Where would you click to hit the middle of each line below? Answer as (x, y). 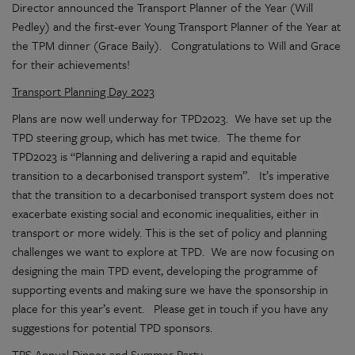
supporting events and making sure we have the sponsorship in (170, 289)
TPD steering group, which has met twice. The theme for (157, 137)
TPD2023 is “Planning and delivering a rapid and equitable (155, 156)
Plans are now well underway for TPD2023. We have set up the (172, 118)
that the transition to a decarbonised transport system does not (173, 194)
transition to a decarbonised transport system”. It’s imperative (171, 175)
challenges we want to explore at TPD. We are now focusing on (173, 251)
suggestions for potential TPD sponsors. (115, 327)
